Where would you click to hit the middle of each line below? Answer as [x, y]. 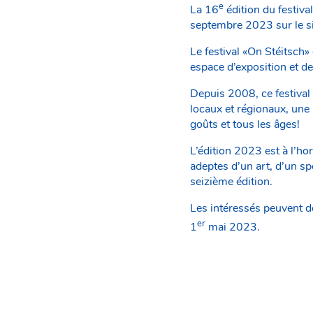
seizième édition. [231, 182]
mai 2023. [233, 227]
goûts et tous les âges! [245, 125]
